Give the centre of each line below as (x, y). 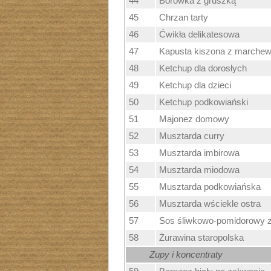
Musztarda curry (191, 136)
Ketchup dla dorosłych (203, 68)
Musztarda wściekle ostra (210, 204)
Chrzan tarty (183, 18)
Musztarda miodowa (199, 170)
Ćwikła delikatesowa (199, 34)
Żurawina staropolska (201, 238)
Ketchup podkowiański (203, 102)
